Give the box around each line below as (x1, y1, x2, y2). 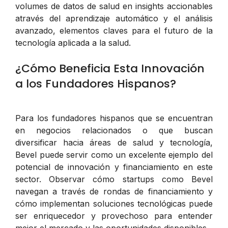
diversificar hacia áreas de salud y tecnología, (15, 137, 213, 148)
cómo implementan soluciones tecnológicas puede (15, 198, 213, 209)
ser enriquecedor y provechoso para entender (15, 210, 213, 221)
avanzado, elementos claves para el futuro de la (15, 25, 213, 36)
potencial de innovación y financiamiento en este (15, 161, 213, 172)
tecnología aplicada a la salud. (15, 37, 131, 48)
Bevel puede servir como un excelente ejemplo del (15, 149, 213, 160)
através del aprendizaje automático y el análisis (15, 13, 213, 23)
